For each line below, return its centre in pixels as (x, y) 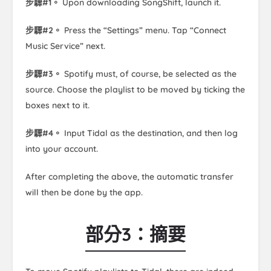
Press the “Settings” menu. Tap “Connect (144, 31)
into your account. (62, 149)
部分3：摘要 (135, 234)
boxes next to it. (57, 106)
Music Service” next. (65, 46)
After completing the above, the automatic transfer (129, 177)
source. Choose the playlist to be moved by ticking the (135, 90)
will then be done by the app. (84, 193)
